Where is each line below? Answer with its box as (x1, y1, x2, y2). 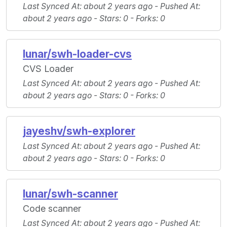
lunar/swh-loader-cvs (23, 48, 132, 61)
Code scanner (23, 203, 81, 214)
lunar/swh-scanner (23, 187, 118, 201)
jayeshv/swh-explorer (23, 125, 135, 138)
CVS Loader (23, 63, 73, 74)
